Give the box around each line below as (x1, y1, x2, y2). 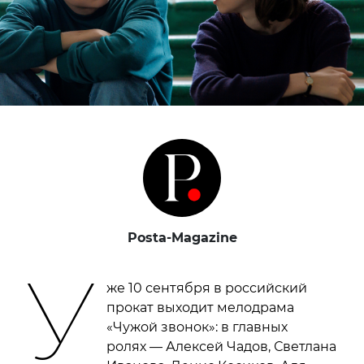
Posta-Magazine (127, 230, 237, 246)
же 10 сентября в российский (106, 280, 308, 297)
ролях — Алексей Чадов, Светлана (106, 339, 337, 355)
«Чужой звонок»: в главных (106, 319, 288, 336)
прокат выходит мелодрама (106, 300, 295, 316)
